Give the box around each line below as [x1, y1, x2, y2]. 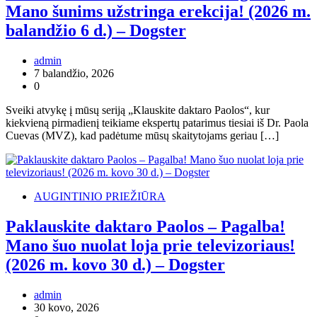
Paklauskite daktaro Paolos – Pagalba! [6, 217, 285, 236]
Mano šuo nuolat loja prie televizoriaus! [6, 236, 295, 255]
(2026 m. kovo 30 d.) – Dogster [6, 255, 225, 275]
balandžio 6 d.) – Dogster [6, 21, 186, 40]
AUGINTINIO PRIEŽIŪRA [34, 190, 166, 203]
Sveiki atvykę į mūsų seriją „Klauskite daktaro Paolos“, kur [6, 104, 270, 117]
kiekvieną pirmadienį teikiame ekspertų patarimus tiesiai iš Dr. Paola [6, 117, 309, 129]
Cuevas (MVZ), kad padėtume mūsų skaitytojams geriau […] [6, 129, 279, 142]
